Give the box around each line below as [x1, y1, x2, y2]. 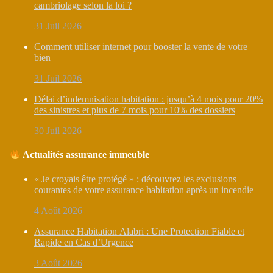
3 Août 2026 [34, 257, 82, 268]
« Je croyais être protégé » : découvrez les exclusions [34, 173, 236, 184]
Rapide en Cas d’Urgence [34, 236, 133, 247]
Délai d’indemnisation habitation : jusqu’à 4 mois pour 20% [34, 93, 263, 104]
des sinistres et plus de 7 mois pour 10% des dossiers [34, 104, 235, 115]
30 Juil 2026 [34, 125, 82, 136]
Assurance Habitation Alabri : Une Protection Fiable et [34, 225, 244, 236]
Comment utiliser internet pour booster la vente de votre [34, 41, 247, 52]
